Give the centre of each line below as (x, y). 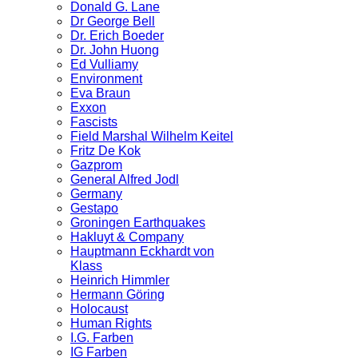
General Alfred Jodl (125, 180)
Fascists (94, 122)
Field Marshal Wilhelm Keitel (152, 137)
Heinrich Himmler (120, 280)
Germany (96, 194)
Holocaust (99, 309)
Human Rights (111, 324)
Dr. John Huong (115, 50)
